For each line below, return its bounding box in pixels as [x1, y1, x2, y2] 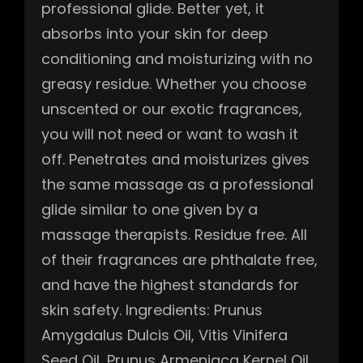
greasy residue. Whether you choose [41, 73, 306, 94]
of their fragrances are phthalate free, [41, 249, 318, 270]
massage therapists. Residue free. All [41, 224, 307, 245]
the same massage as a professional [41, 173, 314, 194]
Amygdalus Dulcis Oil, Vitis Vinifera [41, 324, 288, 345]
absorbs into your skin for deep [41, 23, 268, 44]
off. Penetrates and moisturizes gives [41, 148, 310, 169]
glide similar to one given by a [41, 199, 258, 220]
